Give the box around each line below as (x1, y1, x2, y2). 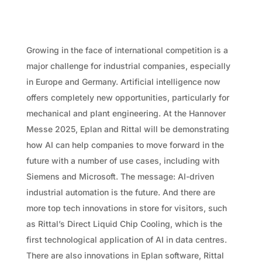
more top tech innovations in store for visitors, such (26, 202, 227, 213)
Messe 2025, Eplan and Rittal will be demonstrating (26, 123, 229, 134)
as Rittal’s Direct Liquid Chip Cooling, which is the (26, 218, 222, 229)
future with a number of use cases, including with (26, 155, 219, 166)
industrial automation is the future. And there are (26, 187, 215, 197)
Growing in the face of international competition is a (26, 44, 228, 55)
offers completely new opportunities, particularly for (26, 92, 229, 102)
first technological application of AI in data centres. (26, 234, 227, 244)
